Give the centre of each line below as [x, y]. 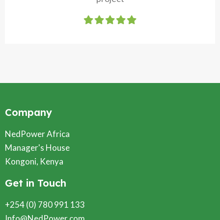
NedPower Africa [37, 134]
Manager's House [37, 147]
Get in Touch [36, 183]
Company [28, 112]
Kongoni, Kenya [34, 161]
